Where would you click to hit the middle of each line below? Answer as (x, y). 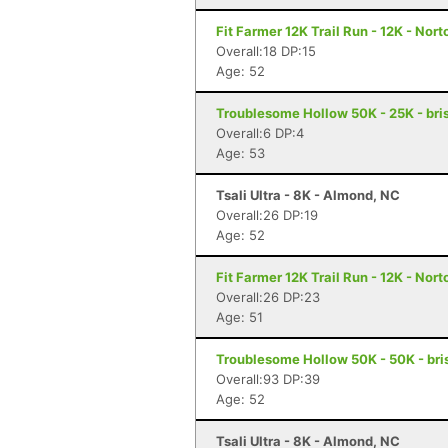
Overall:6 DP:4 (260, 133)
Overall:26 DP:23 (268, 297)
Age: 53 (240, 153)
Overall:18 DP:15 (266, 51)
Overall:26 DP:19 (267, 215)
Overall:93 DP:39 (268, 379)
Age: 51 (239, 317)
